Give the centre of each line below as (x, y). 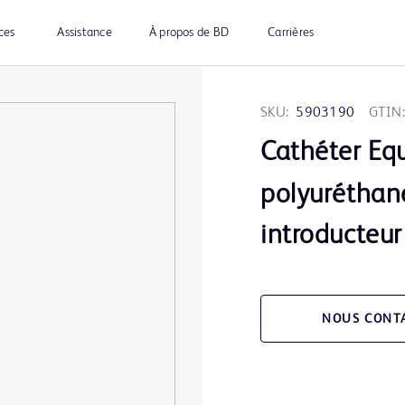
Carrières (291, 33)
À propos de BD (189, 33)
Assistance (85, 33)
